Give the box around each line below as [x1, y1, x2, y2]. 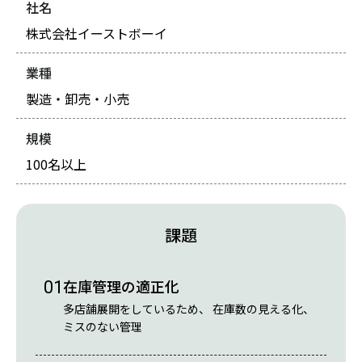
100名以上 [26, 154, 86, 175]
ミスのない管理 [63, 318, 142, 335]
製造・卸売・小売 [26, 89, 129, 109]
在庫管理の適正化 [63, 276, 179, 297]
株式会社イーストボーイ [26, 23, 167, 44]
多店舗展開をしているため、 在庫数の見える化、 [63, 301, 314, 318]
